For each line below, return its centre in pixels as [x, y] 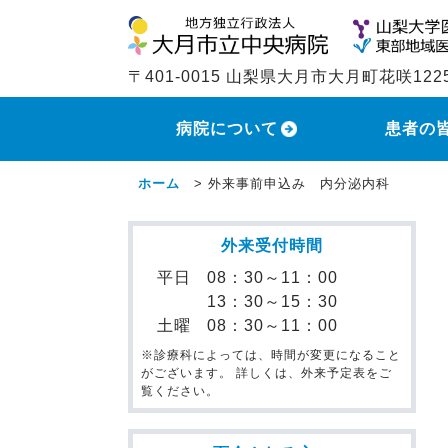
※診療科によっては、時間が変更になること [271, 355]
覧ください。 [180, 391]
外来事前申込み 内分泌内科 [299, 184]
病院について [227, 129]
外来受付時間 [272, 246]
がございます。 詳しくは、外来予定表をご [266, 373]
